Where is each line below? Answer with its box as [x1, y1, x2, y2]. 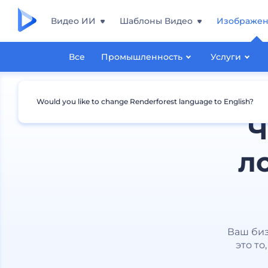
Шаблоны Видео [120, 16, 193, 26]
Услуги [210, 51, 241, 62]
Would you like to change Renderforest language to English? [36, 97, 254, 106]
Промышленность [100, 51, 182, 62]
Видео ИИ [51, 16, 96, 26]
